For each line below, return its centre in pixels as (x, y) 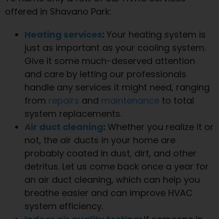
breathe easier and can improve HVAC (109, 193)
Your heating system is (156, 34)
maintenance (130, 100)
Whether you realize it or (161, 127)
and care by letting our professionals (105, 74)
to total (177, 100)
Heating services (63, 34)
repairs (64, 100)
